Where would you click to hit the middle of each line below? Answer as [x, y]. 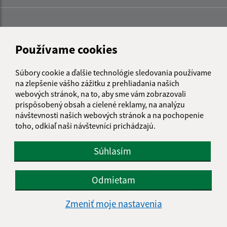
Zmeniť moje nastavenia [113, 203]
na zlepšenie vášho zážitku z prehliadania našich [97, 83]
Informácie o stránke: [113, 172]
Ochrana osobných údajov [113, 216]
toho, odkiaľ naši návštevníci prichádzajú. [85, 125]
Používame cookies [66, 49]
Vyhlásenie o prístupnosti [113, 191]
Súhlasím [112, 151]
